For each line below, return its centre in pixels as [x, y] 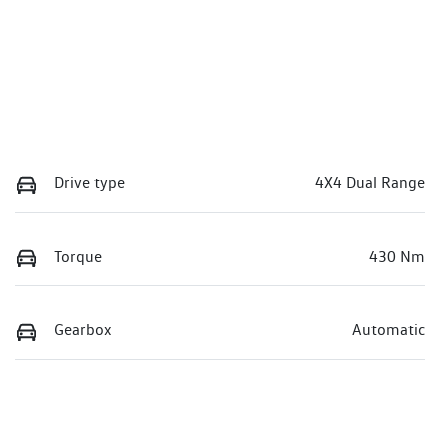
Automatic [388, 330]
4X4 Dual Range [370, 183]
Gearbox [83, 330]
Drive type [89, 183]
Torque [78, 256]
